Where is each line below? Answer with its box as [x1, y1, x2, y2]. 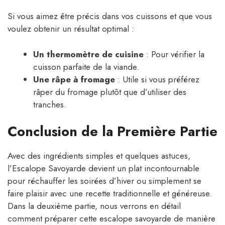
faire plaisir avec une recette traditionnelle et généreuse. [8, 187, 212, 200]
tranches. [33, 98, 66, 110]
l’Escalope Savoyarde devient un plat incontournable [8, 162, 199, 175]
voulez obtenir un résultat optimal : [8, 23, 134, 35]
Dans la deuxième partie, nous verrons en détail [8, 200, 181, 212]
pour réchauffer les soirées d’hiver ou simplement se [8, 175, 201, 187]
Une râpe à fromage [33, 73, 115, 85]
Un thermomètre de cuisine [33, 48, 144, 60]
